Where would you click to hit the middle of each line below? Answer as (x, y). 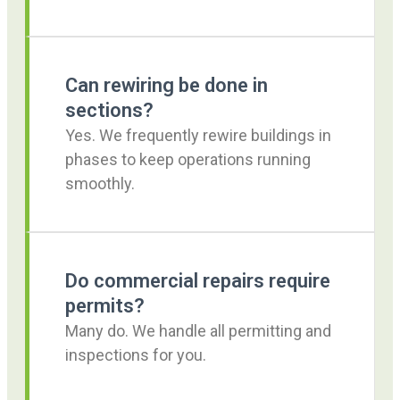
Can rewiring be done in (167, 86)
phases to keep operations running (188, 160)
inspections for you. (136, 355)
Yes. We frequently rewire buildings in (198, 136)
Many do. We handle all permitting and (198, 331)
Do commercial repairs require (198, 281)
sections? (109, 111)
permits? (105, 306)
